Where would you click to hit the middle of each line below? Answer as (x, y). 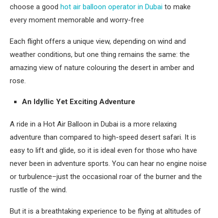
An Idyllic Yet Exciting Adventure (79, 102)
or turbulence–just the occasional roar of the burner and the (106, 177)
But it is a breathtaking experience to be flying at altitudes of (105, 211)
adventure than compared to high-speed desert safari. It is (103, 137)
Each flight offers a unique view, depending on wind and (98, 41)
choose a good (35, 7)
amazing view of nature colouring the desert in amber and (102, 68)
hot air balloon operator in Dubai (111, 7)
